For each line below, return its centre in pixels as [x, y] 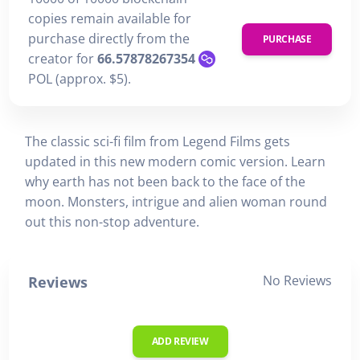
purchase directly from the [109, 39]
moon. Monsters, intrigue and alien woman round [176, 201]
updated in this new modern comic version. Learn [175, 161]
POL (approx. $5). [80, 79]
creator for [63, 59]
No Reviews [297, 280]
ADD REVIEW [180, 341]
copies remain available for [110, 19]
